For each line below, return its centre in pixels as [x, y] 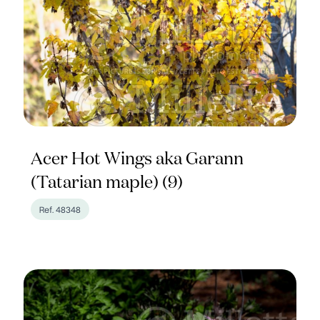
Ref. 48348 [60, 209]
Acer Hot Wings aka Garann [137, 159]
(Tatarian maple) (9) [107, 183]
